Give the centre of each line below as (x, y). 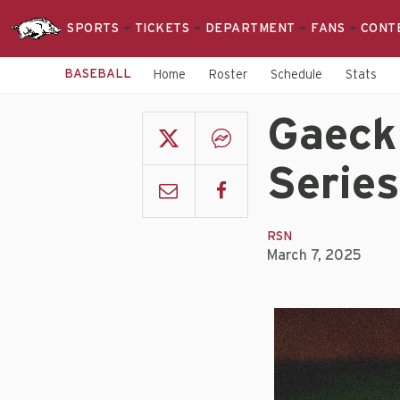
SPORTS (95, 29)
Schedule (296, 75)
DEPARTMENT (252, 29)
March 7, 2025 (314, 255)
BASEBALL (98, 74)
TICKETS (164, 29)
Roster (228, 75)
